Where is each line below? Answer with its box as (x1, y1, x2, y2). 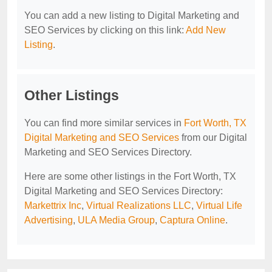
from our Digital (179, 132, 247, 143)
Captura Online (160, 215, 225, 225)
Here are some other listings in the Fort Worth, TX (24, 171, 236, 182)
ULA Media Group (78, 215, 155, 225)
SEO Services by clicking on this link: (24, 25, 186, 35)
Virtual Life (196, 200, 242, 211)
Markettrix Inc (24, 200, 81, 211)
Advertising (24, 215, 73, 225)
